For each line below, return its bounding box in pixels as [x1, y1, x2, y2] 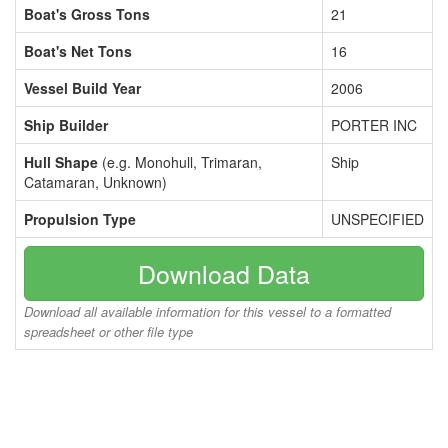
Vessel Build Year [24, 78, 141, 98]
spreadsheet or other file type [24, 322, 193, 341]
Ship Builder [24, 115, 108, 135]
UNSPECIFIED [331, 209, 424, 229]
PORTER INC [331, 115, 417, 135]
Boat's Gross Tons [24, 4, 150, 24]
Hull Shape [24, 152, 98, 172]
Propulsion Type [24, 209, 136, 229]
